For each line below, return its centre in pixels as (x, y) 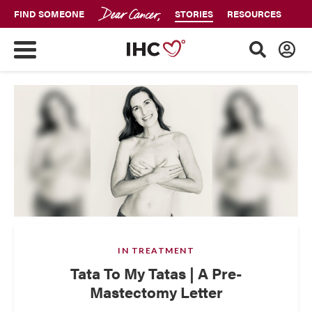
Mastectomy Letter (156, 291)
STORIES (194, 14)
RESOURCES (254, 14)
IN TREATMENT (156, 250)
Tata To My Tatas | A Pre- (156, 273)
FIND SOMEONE (49, 14)
